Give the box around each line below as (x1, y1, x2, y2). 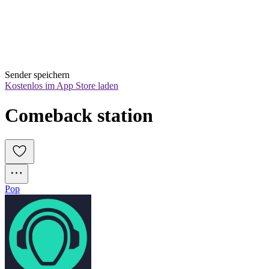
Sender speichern (5, 70, 70, 80)
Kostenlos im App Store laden (5, 80, 118, 91)
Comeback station (5, 104, 153, 126)
